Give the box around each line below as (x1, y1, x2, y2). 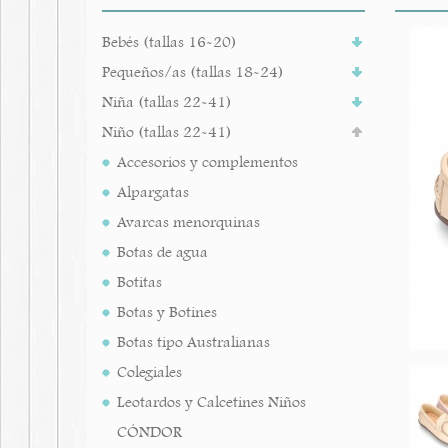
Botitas (117, 272, 162, 292)
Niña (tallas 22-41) (102, 92, 232, 112)
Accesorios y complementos (117, 152, 298, 172)
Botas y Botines (117, 302, 217, 322)
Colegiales (117, 362, 182, 382)
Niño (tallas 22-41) (102, 122, 232, 142)
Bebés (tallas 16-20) (102, 32, 237, 52)
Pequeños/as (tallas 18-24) (102, 62, 284, 82)
